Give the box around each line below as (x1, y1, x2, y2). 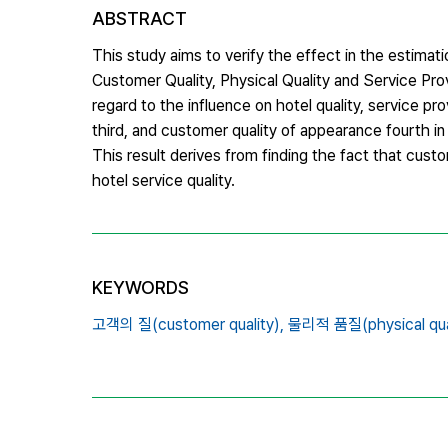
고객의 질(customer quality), (92, 314, 284, 334)
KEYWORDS (92, 276, 189, 298)
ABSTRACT (92, 7, 187, 29)
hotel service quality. (92, 170, 235, 190)
